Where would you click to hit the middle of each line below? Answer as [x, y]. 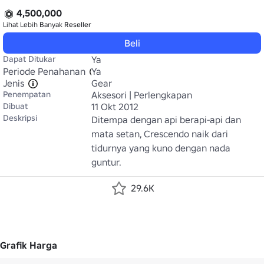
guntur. [106, 162]
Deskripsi [20, 118]
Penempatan [27, 94]
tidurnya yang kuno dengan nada [161, 148]
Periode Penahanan [44, 71]
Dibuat [15, 106]
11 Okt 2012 [115, 107]
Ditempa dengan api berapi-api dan [166, 120]
